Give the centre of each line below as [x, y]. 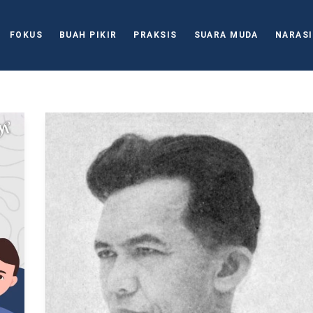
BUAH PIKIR [88, 35]
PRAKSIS [155, 35]
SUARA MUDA [226, 35]
